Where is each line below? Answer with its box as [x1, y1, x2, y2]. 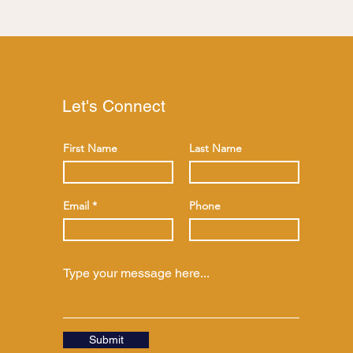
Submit [88, 333, 124, 346]
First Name [63, 141, 117, 155]
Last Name [189, 141, 242, 155]
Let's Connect [62, 96, 165, 116]
